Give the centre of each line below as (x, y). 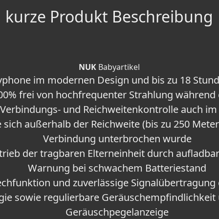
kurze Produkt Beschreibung (109, 17)
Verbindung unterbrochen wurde (117, 139)
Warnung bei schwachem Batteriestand (117, 168)
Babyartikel (118, 67)
